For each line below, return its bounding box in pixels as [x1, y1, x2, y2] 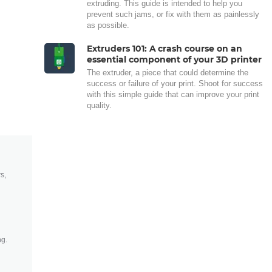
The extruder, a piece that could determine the [87, 67, 248, 77]
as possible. [87, 20, 129, 30]
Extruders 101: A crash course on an [87, 42, 242, 54]
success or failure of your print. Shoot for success [87, 78, 263, 88]
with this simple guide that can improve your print [87, 89, 259, 99]
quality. [87, 100, 112, 110]
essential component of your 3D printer [87, 53, 262, 65]
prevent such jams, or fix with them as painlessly [87, 9, 259, 19]
